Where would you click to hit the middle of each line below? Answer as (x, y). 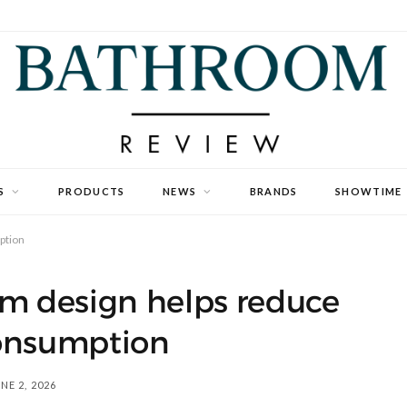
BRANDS (273, 191)
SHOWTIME (369, 191)
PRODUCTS (91, 191)
